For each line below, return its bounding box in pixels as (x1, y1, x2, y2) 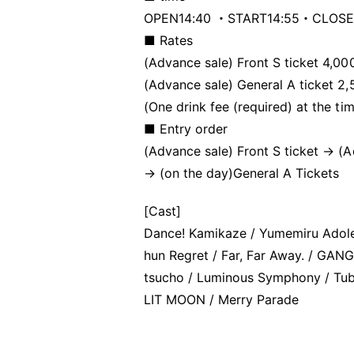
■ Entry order (144, 121, 228, 137)
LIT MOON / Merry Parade (144, 292, 299, 307)
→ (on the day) (144, 165, 234, 181)
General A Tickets (233, 165, 340, 181)
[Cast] (144, 203, 182, 219)
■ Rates (144, 32, 194, 48)
